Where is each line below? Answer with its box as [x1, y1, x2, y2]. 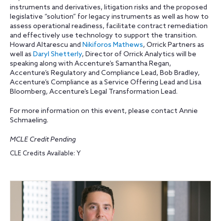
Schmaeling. [10, 116, 48, 125]
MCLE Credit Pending [10, 136, 76, 144]
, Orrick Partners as [143, 41, 204, 49]
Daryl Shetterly [33, 50, 82, 59]
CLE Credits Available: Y [10, 150, 81, 157]
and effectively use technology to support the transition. [10, 32, 197, 40]
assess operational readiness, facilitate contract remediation [10, 22, 208, 31]
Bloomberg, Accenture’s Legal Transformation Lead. [10, 88, 178, 96]
